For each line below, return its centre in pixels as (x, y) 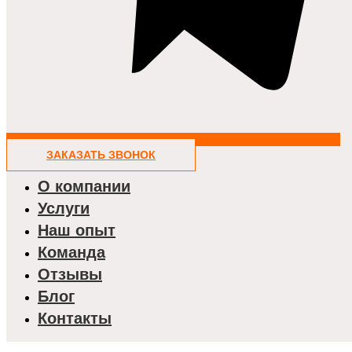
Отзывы (70, 274)
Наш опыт (77, 230)
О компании (84, 186)
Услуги (64, 208)
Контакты (75, 318)
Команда (71, 252)
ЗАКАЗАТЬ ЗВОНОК (101, 154)
